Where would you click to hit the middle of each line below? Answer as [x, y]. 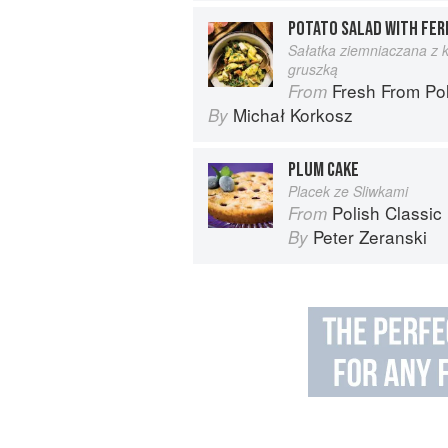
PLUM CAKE [323, 169]
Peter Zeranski [370, 236]
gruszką [313, 68]
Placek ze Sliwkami [348, 190]
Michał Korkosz [293, 114]
